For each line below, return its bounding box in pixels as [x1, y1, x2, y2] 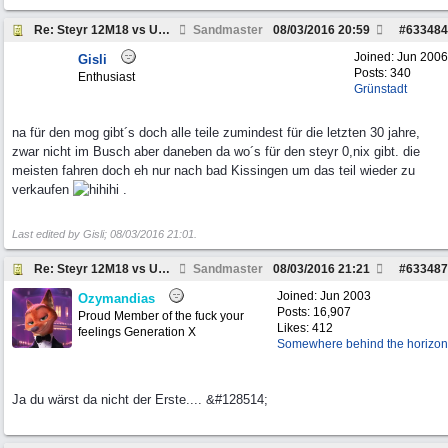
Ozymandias [78, 291, 155, 306]
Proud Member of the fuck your [78, 309, 244, 323]
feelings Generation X [78, 325, 196, 339]
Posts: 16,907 [277, 305, 351, 319]
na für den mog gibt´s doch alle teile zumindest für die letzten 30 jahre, [12, 125, 420, 140]
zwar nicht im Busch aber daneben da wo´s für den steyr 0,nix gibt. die [12, 144, 420, 159]
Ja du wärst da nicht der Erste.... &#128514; [12, 392, 268, 407]
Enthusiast [78, 70, 135, 84]
